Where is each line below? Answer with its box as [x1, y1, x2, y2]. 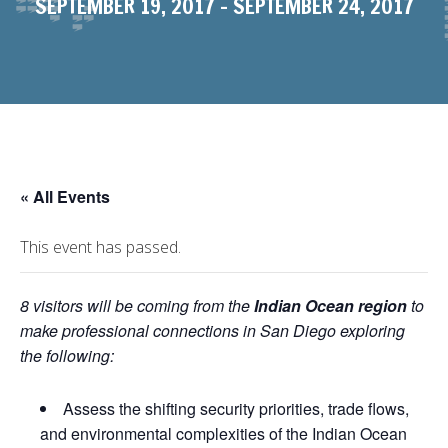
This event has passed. [20, 236, 181, 258]
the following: [20, 344, 118, 367]
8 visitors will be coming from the [20, 294, 254, 317]
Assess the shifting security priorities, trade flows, [63, 397, 409, 420]
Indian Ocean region [254, 294, 407, 317]
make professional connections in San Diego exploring [20, 319, 405, 342]
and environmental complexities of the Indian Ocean [40, 422, 407, 445]
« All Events [20, 185, 110, 208]
